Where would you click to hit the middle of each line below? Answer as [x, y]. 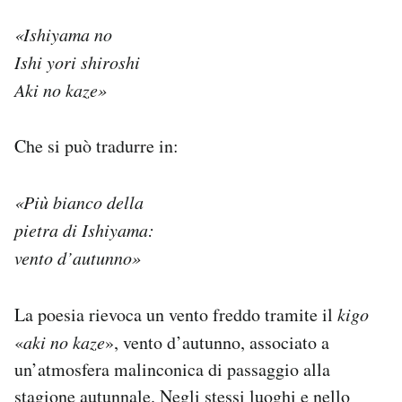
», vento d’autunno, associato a [217, 342]
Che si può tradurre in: [96, 145]
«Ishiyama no [63, 34]
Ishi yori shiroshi [77, 61]
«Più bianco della [79, 201]
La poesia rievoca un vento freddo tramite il [176, 314]
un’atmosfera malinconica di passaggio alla [172, 369]
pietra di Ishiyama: [84, 229]
